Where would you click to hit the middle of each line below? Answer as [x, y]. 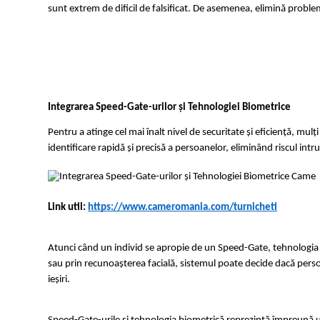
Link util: [68, 208]
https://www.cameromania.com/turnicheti [183, 208]
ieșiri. [59, 280]
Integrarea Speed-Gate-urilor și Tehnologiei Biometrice [170, 108]
